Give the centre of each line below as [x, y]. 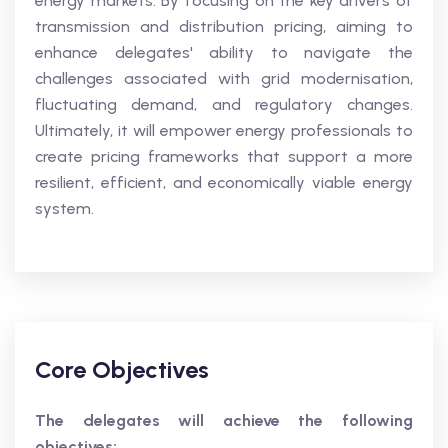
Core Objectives [122, 369]
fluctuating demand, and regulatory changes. [224, 104]
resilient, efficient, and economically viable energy [224, 182]
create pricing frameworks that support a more [224, 156]
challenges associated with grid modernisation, [224, 78]
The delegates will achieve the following [224, 420]
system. [64, 208]
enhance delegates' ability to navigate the [224, 52]
